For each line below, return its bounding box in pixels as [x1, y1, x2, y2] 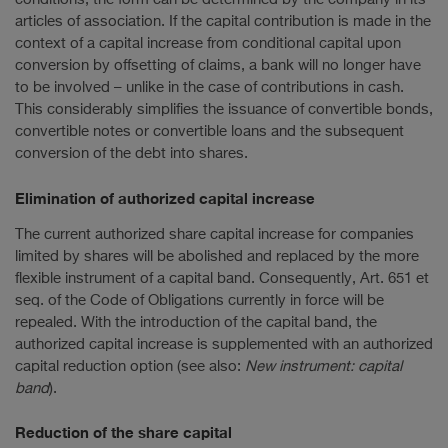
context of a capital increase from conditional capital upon [15, 36, 401, 51]
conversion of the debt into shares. [15, 146, 248, 161]
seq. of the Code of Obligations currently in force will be [15, 292, 384, 308]
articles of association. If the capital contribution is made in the [15, 14, 431, 29]
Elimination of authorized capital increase [15, 188, 315, 207]
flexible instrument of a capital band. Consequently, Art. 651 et [15, 270, 429, 286]
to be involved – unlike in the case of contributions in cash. [15, 80, 404, 95]
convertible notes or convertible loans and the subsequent [15, 124, 404, 139]
